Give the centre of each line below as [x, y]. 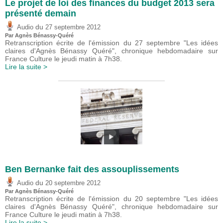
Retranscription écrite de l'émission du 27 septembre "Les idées [111, 43]
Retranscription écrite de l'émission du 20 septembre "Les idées [111, 198]
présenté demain [41, 14]
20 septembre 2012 [73, 183]
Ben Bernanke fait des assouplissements [92, 169]
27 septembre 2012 [73, 27]
